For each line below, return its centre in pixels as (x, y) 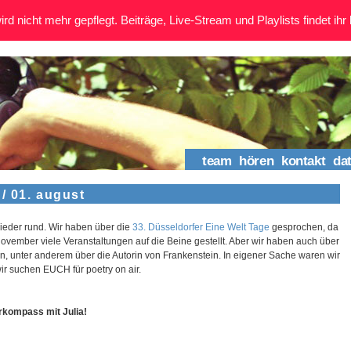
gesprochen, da (304, 227)
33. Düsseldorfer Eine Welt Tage (201, 227)
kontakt (304, 161)
